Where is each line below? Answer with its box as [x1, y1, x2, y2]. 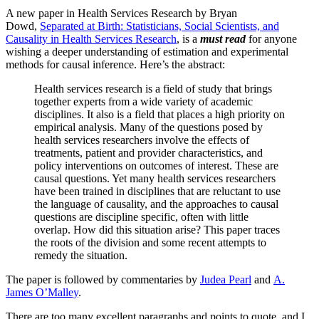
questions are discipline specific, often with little [34, 210, 249, 223]
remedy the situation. [34, 249, 127, 261]
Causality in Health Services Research [6, 32, 177, 45]
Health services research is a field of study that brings [34, 82, 272, 95]
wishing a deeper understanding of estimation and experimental [6, 45, 288, 58]
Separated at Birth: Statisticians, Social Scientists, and [40, 19, 279, 32]
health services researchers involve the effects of [34, 133, 249, 146]
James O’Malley [6, 286, 78, 298]
